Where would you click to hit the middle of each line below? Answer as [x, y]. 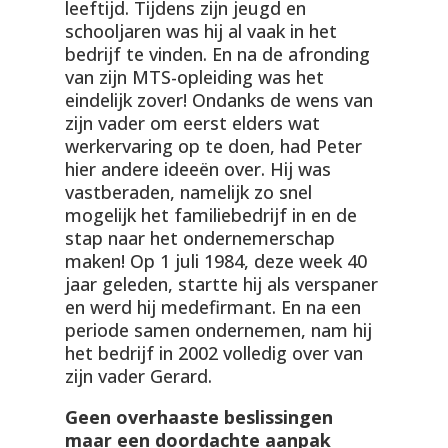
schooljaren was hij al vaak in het [200, 31]
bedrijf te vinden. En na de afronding [217, 54]
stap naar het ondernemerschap [199, 238]
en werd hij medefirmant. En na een [212, 307]
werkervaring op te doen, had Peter [213, 146]
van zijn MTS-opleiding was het [194, 77]
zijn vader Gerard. [138, 376]
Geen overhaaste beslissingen [198, 417]
